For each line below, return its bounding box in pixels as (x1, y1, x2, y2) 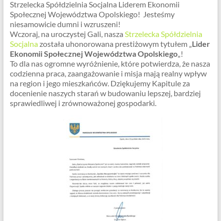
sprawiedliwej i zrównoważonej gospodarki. (9, 98, 156, 108)
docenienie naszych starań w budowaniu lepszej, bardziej (9, 88, 201, 98)
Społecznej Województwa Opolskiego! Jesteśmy (9, 9, 175, 19)
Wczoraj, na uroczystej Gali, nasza (9, 29, 125, 38)
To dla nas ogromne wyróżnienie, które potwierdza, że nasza (9, 59, 210, 68)
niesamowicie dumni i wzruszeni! (9, 19, 122, 29)
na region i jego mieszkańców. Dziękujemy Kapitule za (9, 78, 190, 88)
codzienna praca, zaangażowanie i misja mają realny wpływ (9, 69, 207, 78)
